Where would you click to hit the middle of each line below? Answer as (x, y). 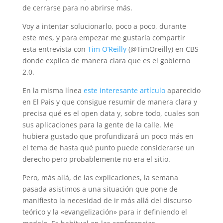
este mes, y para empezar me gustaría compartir (104, 38)
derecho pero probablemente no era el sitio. (96, 159)
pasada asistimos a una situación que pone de (100, 189)
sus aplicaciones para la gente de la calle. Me (98, 125)
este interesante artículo (124, 90)
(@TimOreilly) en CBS (162, 49)
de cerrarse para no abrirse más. (77, 8)
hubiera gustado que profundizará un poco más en (108, 136)
